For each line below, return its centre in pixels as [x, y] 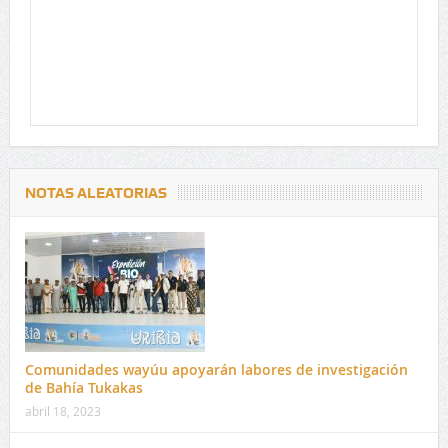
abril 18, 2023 [62, 411]
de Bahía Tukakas [83, 388]
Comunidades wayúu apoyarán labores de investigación [216, 370]
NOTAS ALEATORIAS [95, 193]
